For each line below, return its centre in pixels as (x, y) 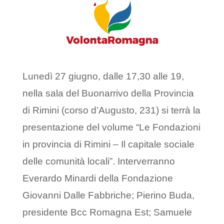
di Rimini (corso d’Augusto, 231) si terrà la (111, 110)
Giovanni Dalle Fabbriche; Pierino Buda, (108, 195)
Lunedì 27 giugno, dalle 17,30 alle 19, (103, 76)
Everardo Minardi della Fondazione (97, 178)
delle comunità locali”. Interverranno (98, 161)
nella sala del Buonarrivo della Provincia (108, 93)
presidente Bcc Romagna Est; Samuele (107, 212)
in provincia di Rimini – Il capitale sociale (108, 144)
